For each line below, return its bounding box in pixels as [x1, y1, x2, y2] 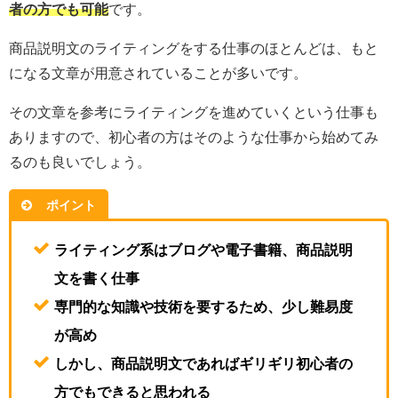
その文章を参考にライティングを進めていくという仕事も [9, 104, 378, 119]
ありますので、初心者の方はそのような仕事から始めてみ [9, 129, 378, 144]
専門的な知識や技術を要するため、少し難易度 [54, 299, 353, 314]
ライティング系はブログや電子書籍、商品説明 [54, 243, 353, 258]
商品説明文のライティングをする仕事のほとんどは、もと [9, 40, 378, 55]
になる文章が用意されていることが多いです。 [9, 65, 307, 80]
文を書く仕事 [54, 271, 139, 286]
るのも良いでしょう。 [9, 154, 151, 169]
